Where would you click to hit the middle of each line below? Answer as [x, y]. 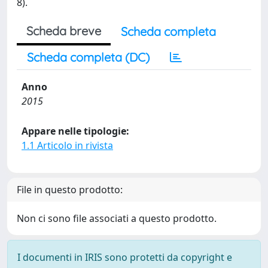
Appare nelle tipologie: [75, 131]
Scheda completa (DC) [88, 57]
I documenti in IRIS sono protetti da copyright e [125, 257]
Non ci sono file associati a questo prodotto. [117, 218]
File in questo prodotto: [70, 190]
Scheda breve [64, 31]
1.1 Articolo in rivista [67, 145]
